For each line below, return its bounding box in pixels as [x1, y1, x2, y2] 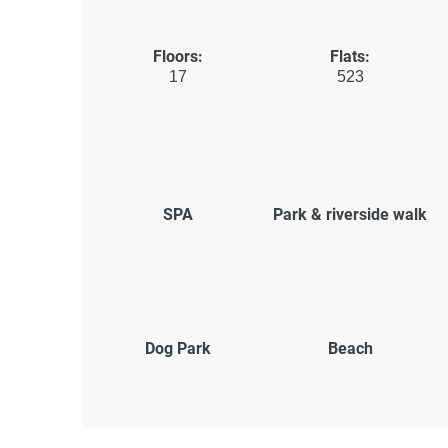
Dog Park [145, 338, 211, 358]
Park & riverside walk [273, 204, 427, 224]
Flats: [330, 46, 370, 66]
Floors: [153, 46, 203, 66]
